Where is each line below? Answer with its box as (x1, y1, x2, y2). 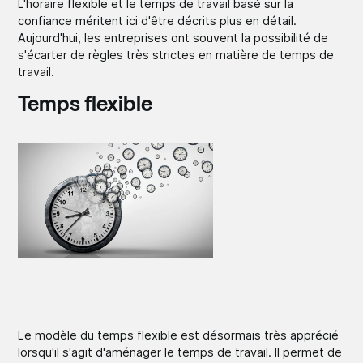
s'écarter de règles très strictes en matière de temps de (18, 47, 335, 62)
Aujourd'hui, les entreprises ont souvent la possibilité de (18, 30, 329, 45)
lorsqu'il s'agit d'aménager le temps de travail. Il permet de (18, 344, 343, 359)
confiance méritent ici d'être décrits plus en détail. (18, 13, 297, 28)
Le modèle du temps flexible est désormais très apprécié (18, 327, 340, 342)
